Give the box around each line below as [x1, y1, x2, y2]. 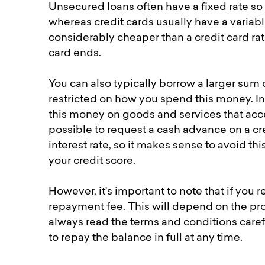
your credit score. [49, 156, 136, 166]
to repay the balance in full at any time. [49, 233, 243, 244]
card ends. [49, 48, 102, 59]
